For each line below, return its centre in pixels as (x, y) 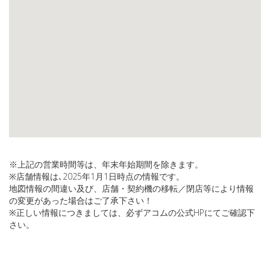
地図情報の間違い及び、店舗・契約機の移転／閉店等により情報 (131, 188)
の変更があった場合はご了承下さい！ (81, 200)
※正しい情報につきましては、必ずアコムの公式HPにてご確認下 (132, 212)
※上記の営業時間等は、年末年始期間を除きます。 (106, 164)
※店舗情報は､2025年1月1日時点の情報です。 (97, 176)
